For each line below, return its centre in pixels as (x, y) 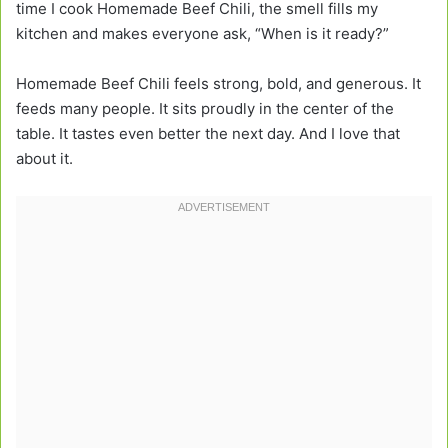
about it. (44, 159)
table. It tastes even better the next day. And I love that (208, 134)
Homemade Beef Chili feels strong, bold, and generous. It (218, 84)
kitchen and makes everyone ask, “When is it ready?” (202, 34)
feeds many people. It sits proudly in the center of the (205, 109)
